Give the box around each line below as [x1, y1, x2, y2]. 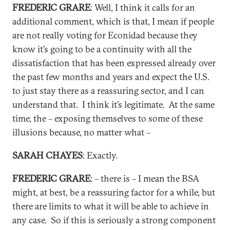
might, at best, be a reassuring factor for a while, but [12, 186, 215, 198]
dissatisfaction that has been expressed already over [12, 57, 216, 69]
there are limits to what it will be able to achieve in [12, 200, 209, 212]
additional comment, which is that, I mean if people [12, 15, 214, 27]
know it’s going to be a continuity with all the [12, 43, 191, 55]
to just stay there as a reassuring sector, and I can [12, 85, 204, 97]
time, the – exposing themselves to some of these [12, 112, 203, 124]
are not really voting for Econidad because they [12, 29, 198, 41]
